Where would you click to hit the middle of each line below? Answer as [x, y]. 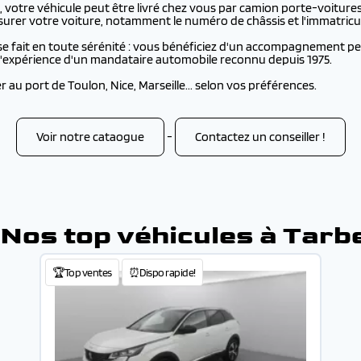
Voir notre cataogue [90, 137]
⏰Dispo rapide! [162, 272]
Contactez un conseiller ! [260, 137]
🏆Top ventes [82, 272]
